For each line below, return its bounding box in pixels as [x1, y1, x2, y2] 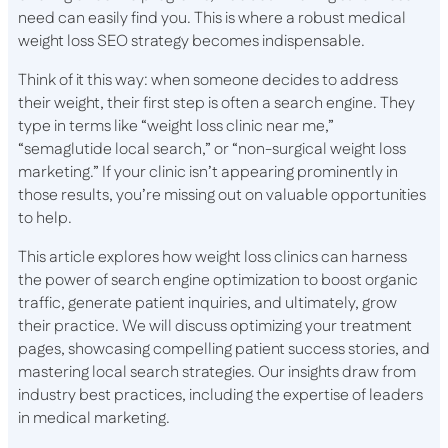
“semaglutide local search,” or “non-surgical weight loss [18, 138, 406, 161]
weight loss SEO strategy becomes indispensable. [18, 30, 365, 53]
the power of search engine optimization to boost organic [18, 269, 418, 292]
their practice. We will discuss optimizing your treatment [18, 315, 412, 338]
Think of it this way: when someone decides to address [18, 69, 398, 92]
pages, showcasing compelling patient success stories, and [18, 338, 430, 361]
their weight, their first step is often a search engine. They [18, 92, 415, 115]
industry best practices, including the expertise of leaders [18, 384, 423, 407]
